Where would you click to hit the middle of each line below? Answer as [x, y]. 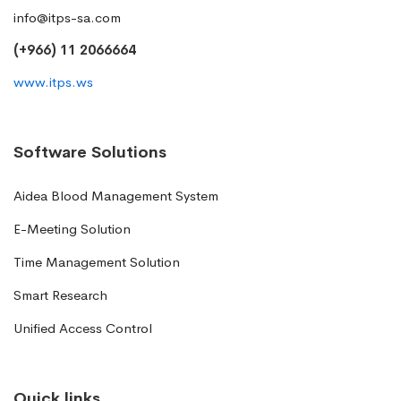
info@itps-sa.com [67, 18]
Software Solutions [90, 153]
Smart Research [60, 295]
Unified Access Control [83, 328]
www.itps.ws [53, 82]
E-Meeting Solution [72, 229]
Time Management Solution [97, 262]
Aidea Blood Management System [116, 196]
